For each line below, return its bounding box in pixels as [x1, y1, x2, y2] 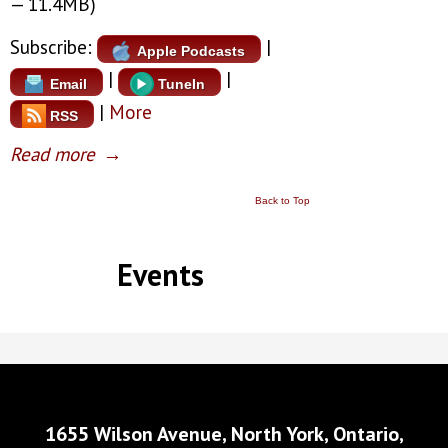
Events [116, 254, 204, 294]
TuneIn [158, 75, 205, 92]
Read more [10, 141, 95, 166]
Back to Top [255, 194, 310, 206]
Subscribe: [10, 35, 97, 59]
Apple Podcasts [137, 43, 245, 60]
